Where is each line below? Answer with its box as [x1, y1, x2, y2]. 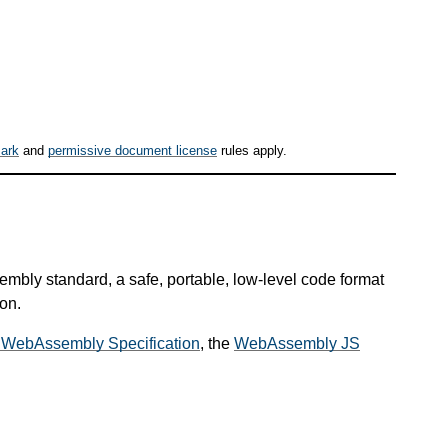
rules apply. [217, 143, 287, 159]
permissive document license [48, 143, 217, 159]
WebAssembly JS [234, 334, 360, 352]
